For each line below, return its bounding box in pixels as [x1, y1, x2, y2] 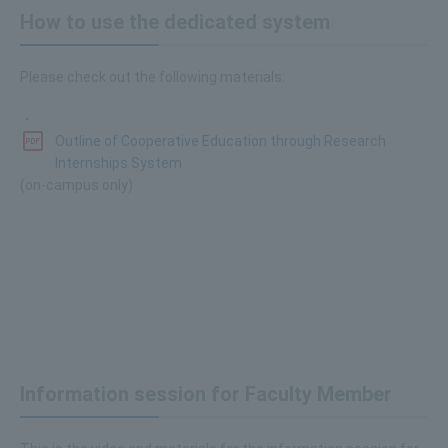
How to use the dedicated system [20, 9, 330, 34]
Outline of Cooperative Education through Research [55, 132, 386, 149]
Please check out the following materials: [20, 68, 285, 85]
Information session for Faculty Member [20, 381, 392, 406]
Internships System [55, 154, 182, 171]
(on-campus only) [20, 176, 133, 193]
